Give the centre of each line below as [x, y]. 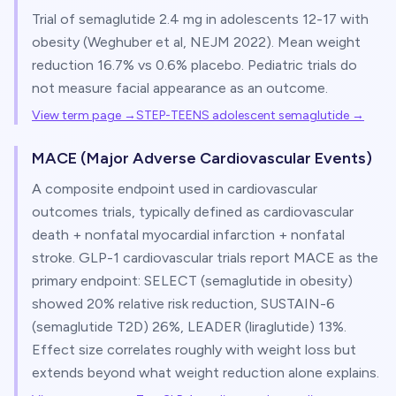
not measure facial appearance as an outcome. [180, 88]
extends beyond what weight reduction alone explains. [206, 373]
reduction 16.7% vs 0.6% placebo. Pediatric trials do [194, 65]
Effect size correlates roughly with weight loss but [194, 350]
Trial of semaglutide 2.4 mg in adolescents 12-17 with [200, 19]
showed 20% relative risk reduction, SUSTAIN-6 [183, 304]
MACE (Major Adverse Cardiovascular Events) [202, 158]
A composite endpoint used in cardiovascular [175, 189]
